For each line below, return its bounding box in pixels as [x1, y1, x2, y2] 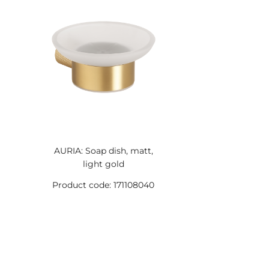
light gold [82, 159, 124, 169]
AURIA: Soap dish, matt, [53, 145, 153, 156]
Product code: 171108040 [52, 180, 155, 190]
